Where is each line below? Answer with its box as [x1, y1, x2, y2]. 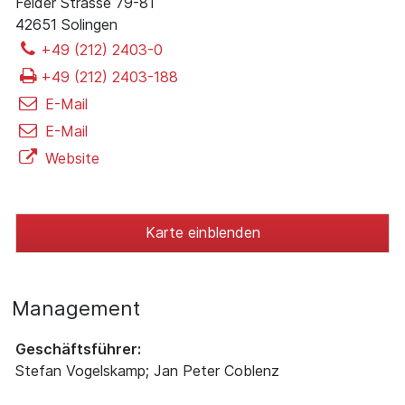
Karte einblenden [145, 223, 260, 242]
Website [41, 149, 99, 168]
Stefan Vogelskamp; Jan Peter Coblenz [15, 362, 279, 381]
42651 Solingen [15, 15, 118, 34]
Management [12, 297, 140, 321]
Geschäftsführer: [15, 340, 141, 359]
